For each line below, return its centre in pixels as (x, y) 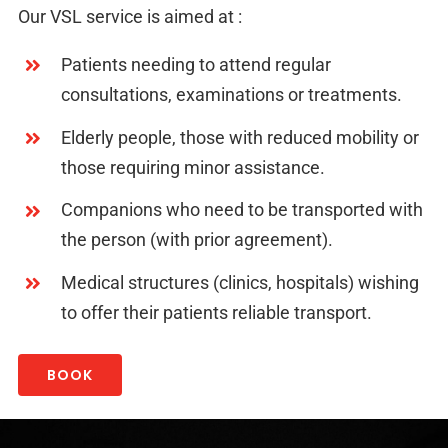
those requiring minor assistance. (193, 167)
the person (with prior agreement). (197, 240)
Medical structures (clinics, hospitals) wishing (240, 282)
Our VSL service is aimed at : (129, 17)
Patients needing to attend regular (196, 65)
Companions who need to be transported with (242, 210)
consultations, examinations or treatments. (232, 95)
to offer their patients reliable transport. (217, 312)
